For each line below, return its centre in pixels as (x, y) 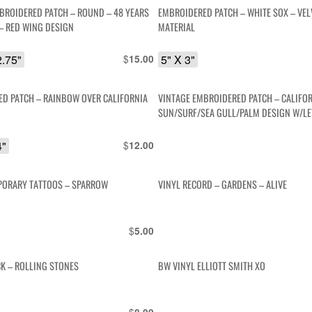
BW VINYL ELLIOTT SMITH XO (212, 266)
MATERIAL (177, 27)
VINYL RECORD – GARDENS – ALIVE (223, 184)
